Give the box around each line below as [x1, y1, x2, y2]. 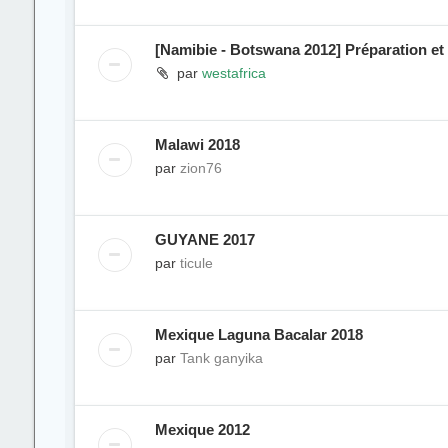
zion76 [179, 160, 222, 176]
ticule [179, 255, 213, 271]
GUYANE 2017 [154, 231, 255, 248]
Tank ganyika [179, 350, 263, 366]
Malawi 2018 [154, 136, 240, 153]
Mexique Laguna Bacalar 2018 [154, 326, 363, 343]
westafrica [201, 65, 266, 81]
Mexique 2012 [154, 421, 250, 438]
